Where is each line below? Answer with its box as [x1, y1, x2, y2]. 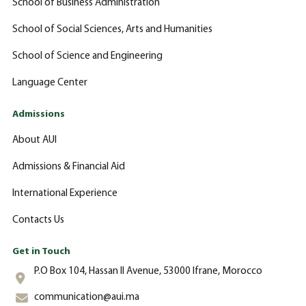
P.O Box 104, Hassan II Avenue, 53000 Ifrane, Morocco [34, 266, 263, 277]
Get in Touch [12, 246, 70, 257]
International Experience [12, 188, 117, 199]
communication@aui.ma [34, 292, 140, 303]
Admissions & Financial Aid [12, 161, 125, 172]
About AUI [12, 135, 57, 145]
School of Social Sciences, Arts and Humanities [12, 24, 212, 35]
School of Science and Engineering [12, 51, 163, 61]
